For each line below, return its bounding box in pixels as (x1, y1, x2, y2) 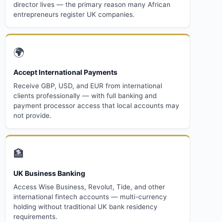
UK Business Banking (13, 168, 85, 177)
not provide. (13, 111, 52, 119)
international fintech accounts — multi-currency (13, 192, 167, 201)
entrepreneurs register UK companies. (13, 10, 135, 18)
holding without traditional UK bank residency (13, 202, 158, 211)
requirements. (13, 212, 57, 221)
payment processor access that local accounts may (13, 101, 179, 110)
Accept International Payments (13, 67, 117, 76)
